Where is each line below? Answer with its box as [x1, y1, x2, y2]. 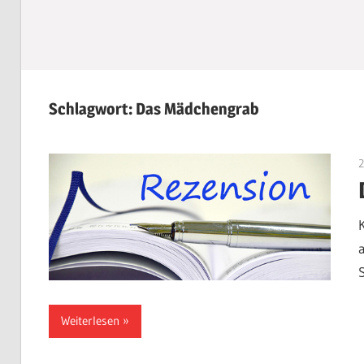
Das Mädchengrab [135, 99, 259, 119]
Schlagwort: [48, 99, 136, 119]
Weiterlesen [60, 313, 119, 329]
